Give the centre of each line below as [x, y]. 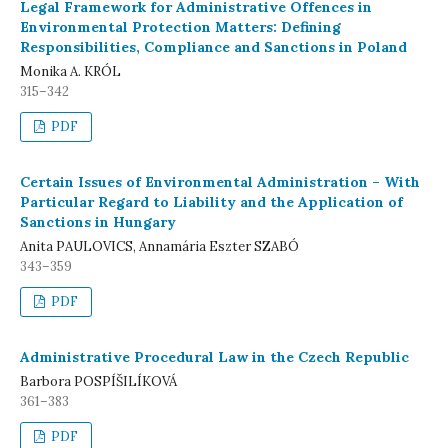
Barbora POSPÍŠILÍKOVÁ [98, 381]
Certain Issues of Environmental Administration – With [220, 182]
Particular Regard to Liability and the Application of [211, 202]
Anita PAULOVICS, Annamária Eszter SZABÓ [159, 246]
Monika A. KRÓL [70, 71]
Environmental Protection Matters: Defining [180, 27]
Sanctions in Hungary [98, 222]
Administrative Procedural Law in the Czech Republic [214, 357]
